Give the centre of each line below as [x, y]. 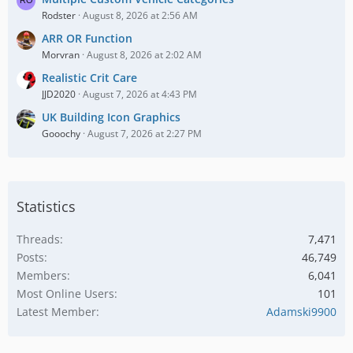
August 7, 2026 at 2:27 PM [145, 134]
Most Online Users [65, 294]
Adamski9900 [301, 312]
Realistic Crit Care [89, 78]
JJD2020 [59, 94]
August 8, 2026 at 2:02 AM [144, 55]
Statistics [46, 206]
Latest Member [56, 312]
